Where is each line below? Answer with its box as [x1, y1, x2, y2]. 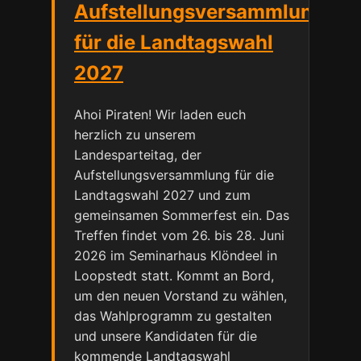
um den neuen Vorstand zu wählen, [74, 288, 287, 305]
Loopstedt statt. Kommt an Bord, [74, 268, 274, 284]
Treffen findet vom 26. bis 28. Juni [74, 227, 284, 244]
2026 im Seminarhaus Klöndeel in [74, 247, 277, 264]
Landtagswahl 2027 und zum [74, 187, 251, 204]
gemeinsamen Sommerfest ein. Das [74, 207, 289, 224]
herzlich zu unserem [74, 127, 196, 143]
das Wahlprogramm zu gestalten [74, 308, 272, 325]
